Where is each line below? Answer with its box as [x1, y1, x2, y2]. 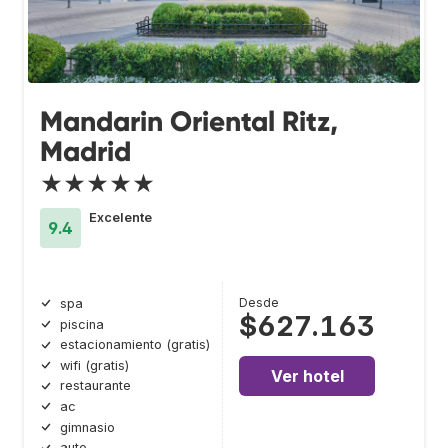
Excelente [89, 210, 152, 226]
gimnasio [60, 419, 115, 435]
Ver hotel [270, 366, 344, 387]
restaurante [60, 378, 131, 394]
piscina [60, 316, 104, 332]
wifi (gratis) [60, 357, 129, 373]
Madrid [40, 134, 131, 170]
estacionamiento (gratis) [60, 337, 210, 353]
